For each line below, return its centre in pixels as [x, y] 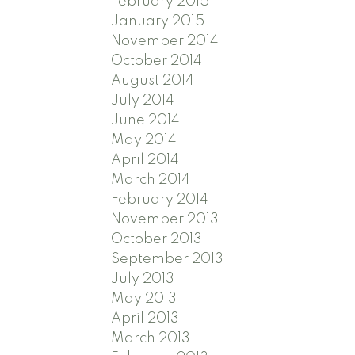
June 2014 [146, 120]
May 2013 [144, 298]
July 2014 [143, 100]
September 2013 [168, 259]
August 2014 [153, 80]
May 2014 [144, 140]
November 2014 [165, 41]
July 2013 [143, 279]
